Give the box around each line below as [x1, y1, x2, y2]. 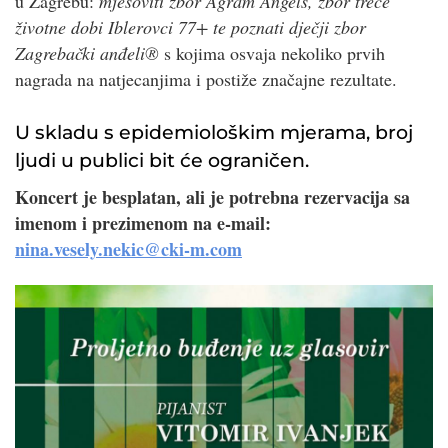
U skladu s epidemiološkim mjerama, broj [15, 119, 413, 144]
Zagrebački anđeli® [15, 41, 159, 66]
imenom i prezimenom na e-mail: [15, 209, 271, 236]
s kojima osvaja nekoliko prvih [159, 41, 385, 66]
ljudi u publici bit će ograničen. [15, 147, 309, 172]
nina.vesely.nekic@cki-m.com [15, 235, 242, 262]
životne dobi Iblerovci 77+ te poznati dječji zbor [15, 15, 366, 40]
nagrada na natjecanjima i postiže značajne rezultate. [15, 67, 397, 92]
